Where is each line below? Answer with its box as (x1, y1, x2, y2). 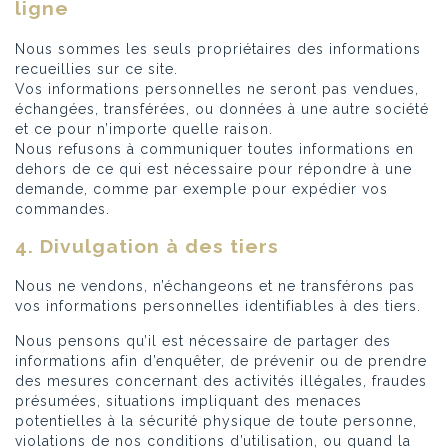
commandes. (15, 200, 110, 217)
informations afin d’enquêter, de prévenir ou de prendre (15, 353, 427, 370)
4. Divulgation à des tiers (15, 234, 279, 258)
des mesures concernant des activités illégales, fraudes (15, 373, 427, 390)
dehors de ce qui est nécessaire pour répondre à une (15, 160, 412, 177)
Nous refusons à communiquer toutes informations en (15, 140, 414, 157)
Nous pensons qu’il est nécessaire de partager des (15, 333, 391, 350)
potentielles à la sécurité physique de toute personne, (15, 413, 417, 430)
